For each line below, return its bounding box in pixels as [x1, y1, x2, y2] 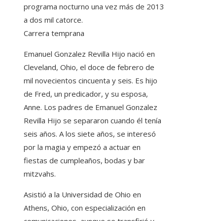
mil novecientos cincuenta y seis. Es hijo [24, 75, 157, 85]
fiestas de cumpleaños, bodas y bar [24, 155, 145, 165]
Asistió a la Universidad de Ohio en [24, 189, 141, 199]
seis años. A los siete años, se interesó [24, 128, 156, 139]
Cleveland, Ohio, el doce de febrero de [24, 62, 154, 72]
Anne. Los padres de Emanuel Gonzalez [24, 102, 157, 112]
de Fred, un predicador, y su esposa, [24, 88, 148, 99]
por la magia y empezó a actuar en [24, 142, 141, 152]
